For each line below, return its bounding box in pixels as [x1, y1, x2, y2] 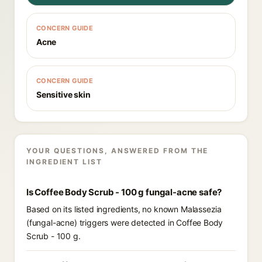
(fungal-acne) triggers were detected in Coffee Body [26, 218, 223, 227]
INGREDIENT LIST [26, 157, 102, 166]
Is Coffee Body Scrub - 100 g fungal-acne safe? [26, 187, 222, 198]
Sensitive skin [36, 89, 91, 99]
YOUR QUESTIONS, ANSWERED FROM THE [26, 146, 209, 155]
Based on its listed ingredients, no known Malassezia [26, 204, 222, 214]
